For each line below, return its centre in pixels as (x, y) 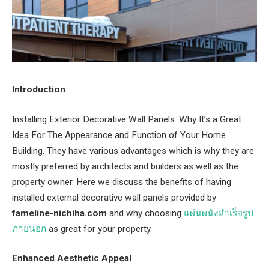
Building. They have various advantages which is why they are (133, 150)
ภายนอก (29, 228)
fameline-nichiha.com (59, 213)
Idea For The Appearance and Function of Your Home (119, 135)
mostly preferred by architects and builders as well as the (125, 166)
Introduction (39, 89)
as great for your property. (99, 228)
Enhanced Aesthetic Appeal (72, 258)
